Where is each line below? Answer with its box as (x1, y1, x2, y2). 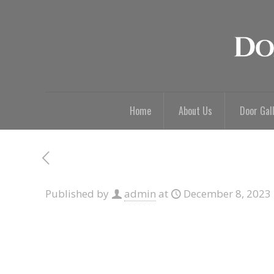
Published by (45, 187, 111, 201)
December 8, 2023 (183, 187, 271, 201)
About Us (179, 103, 212, 118)
